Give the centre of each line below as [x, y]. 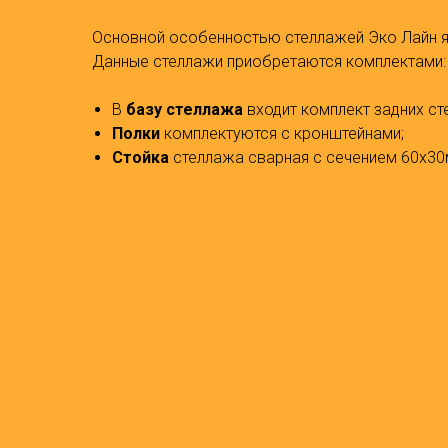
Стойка [140, 157]
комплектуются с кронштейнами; [282, 133]
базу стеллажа [184, 109]
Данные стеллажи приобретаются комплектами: [269, 61]
